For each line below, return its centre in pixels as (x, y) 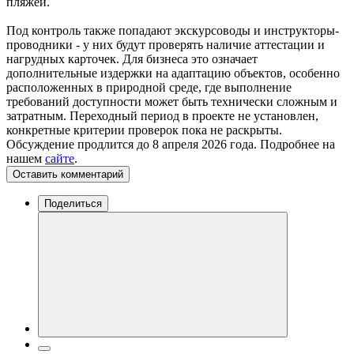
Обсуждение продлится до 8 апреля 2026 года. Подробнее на (171, 144)
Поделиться (73, 203)
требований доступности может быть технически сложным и (172, 101)
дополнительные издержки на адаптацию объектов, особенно (173, 73)
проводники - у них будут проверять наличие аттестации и (166, 44)
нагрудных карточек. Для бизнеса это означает (132, 58)
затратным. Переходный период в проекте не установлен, (162, 115)
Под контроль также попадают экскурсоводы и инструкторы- (173, 30)
